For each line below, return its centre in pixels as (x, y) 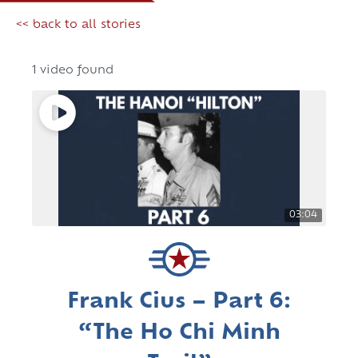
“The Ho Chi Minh (179, 334)
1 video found (73, 71)
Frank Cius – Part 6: (179, 303)
